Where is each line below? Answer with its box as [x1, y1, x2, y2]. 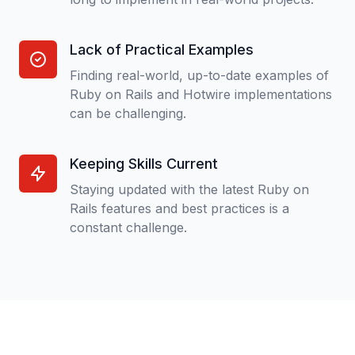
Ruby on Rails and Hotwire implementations [70, 86, 332, 102]
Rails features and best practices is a [70, 200, 289, 216]
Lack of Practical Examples [70, 41, 254, 58]
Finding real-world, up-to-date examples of [70, 67, 329, 83]
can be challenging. [70, 105, 186, 121]
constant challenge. [70, 219, 187, 235]
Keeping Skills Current [70, 155, 218, 172]
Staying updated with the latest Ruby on [70, 181, 309, 197]
